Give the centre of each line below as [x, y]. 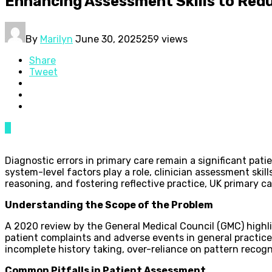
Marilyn [56, 39]
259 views [165, 39]
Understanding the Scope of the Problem [109, 205]
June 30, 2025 [108, 39]
